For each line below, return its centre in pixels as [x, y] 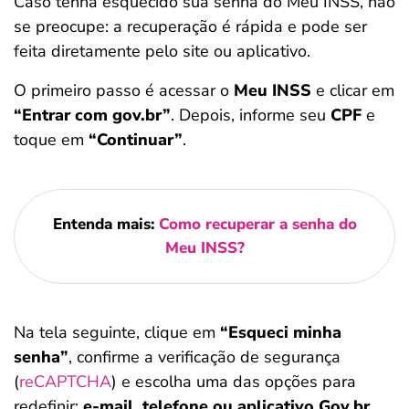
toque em [51, 140]
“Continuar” [136, 140]
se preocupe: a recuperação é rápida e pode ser [190, 27]
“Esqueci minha [281, 333]
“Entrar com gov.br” [92, 115]
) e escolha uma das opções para [234, 382]
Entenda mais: [105, 225]
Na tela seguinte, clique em [117, 333]
